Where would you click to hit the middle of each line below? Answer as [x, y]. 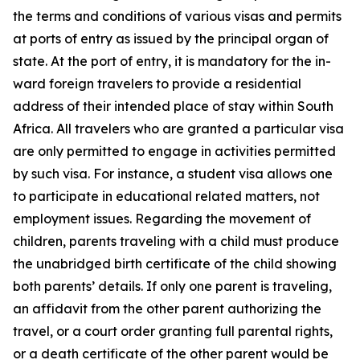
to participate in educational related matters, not [166, 196]
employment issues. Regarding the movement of [162, 219]
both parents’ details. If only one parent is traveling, [172, 286]
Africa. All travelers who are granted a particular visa [178, 129]
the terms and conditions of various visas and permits [177, 16]
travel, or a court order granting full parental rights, [173, 331]
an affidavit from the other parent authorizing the [167, 309]
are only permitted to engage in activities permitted [174, 151]
